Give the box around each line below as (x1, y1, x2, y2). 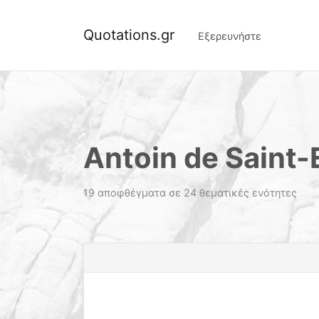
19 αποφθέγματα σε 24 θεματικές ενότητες (83, 187, 297, 199)
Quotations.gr (83, 26, 174, 43)
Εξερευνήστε (198, 30, 261, 42)
